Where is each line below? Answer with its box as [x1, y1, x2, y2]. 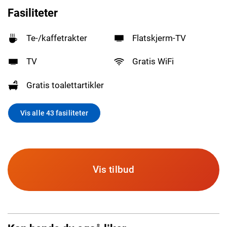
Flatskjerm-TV [132, 32, 186, 43]
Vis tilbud [93, 164, 134, 176]
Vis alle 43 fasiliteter [20, 108, 89, 117]
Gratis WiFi [132, 56, 174, 67]
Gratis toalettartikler [26, 80, 104, 90]
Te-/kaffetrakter [26, 32, 88, 43]
